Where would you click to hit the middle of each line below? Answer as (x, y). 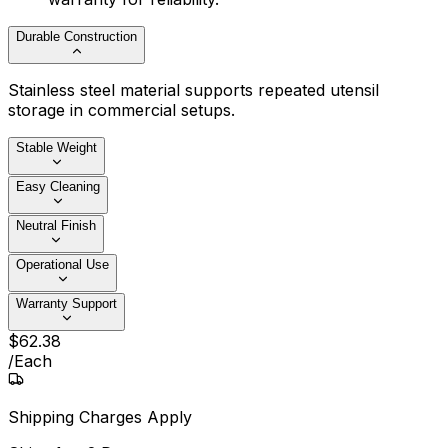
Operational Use (62, 265)
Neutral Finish (56, 226)
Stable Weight (56, 148)
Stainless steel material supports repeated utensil (193, 90)
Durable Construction (76, 37)
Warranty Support (66, 304)
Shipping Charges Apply (100, 417)
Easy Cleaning (58, 187)
